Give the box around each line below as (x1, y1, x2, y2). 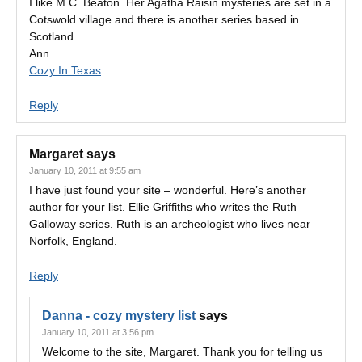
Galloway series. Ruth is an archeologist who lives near (29, 217, 310, 230)
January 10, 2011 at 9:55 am (29, 166, 141, 175)
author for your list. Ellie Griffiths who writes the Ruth (29, 200, 297, 213)
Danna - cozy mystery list (42, 309, 196, 322)
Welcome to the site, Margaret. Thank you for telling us (42, 345, 322, 358)
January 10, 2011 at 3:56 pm (42, 327, 154, 337)
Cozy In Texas (29, 64, 101, 77)
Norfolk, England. (29, 234, 117, 247)
